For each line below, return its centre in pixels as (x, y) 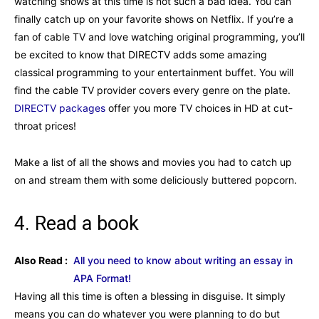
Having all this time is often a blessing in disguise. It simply (150, 296)
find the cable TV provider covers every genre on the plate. (152, 90)
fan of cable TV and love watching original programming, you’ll (159, 36)
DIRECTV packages (60, 108)
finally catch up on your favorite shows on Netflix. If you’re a (154, 19)
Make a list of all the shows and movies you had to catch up (153, 162)
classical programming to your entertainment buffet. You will (154, 72)
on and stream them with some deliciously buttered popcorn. (156, 179)
